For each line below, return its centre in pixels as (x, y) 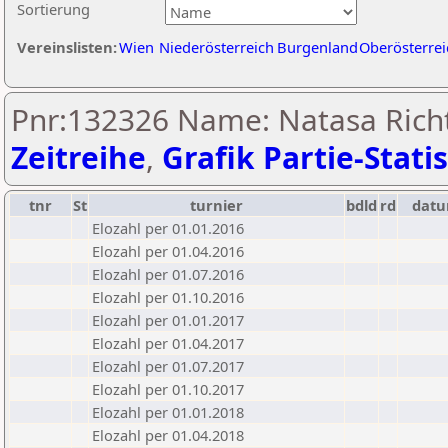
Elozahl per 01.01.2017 (168, 320)
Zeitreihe (78, 157)
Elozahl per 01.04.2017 (168, 343)
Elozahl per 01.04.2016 (168, 251)
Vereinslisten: (67, 47)
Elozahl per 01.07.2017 (168, 366)
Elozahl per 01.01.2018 (168, 412)
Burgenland (317, 47)
